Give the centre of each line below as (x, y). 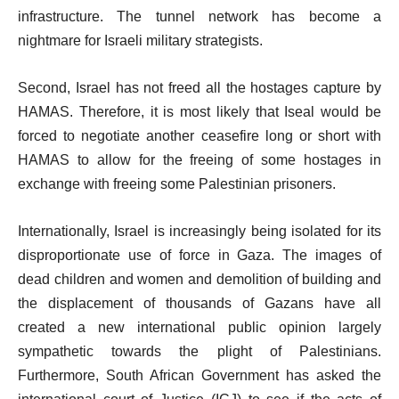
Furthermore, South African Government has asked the (199, 375)
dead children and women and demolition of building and (199, 279)
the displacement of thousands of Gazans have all (199, 303)
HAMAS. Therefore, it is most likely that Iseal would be (199, 111)
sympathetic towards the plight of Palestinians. (199, 351)
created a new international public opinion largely (199, 327)
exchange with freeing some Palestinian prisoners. (177, 183)
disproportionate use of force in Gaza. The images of (199, 255)
